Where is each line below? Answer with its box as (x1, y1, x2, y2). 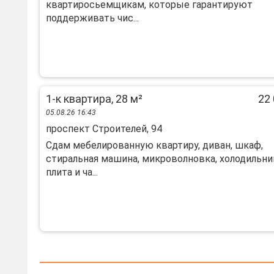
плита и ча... (46, 166, 98, 178)
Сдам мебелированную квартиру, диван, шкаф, (46, 139, 263, 151)
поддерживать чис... (46, 12, 139, 24)
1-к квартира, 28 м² (46, 92, 143, 105)
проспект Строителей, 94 (46, 123, 162, 135)
